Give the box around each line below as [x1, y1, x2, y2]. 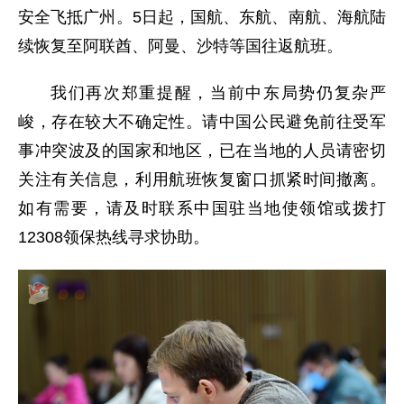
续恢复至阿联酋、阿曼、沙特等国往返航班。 [18, 36, 343, 55]
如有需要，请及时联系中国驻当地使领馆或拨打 [18, 198, 386, 217]
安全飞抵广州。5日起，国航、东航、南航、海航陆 [18, 7, 386, 26]
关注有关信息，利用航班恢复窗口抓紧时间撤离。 [18, 170, 386, 188]
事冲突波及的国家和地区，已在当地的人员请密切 [18, 141, 386, 160]
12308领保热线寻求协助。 [18, 227, 209, 246]
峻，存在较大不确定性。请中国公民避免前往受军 [18, 112, 386, 131]
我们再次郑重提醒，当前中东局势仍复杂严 [50, 83, 386, 102]
